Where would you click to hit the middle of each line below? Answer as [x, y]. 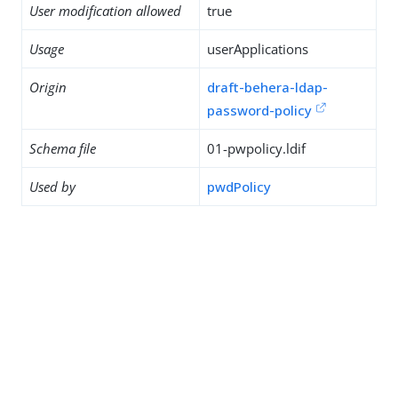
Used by [52, 187]
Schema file [63, 148]
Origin [48, 87]
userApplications [258, 49]
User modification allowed [105, 11]
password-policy [259, 110]
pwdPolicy [239, 187]
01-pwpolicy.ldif [256, 148]
